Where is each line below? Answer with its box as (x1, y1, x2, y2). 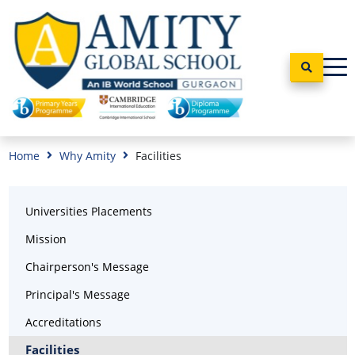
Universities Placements (25, 203, 152, 219)
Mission (25, 231, 67, 246)
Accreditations (25, 314, 101, 330)
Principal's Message (25, 286, 130, 302)
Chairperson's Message (25, 258, 149, 274)
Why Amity (59, 147, 116, 163)
